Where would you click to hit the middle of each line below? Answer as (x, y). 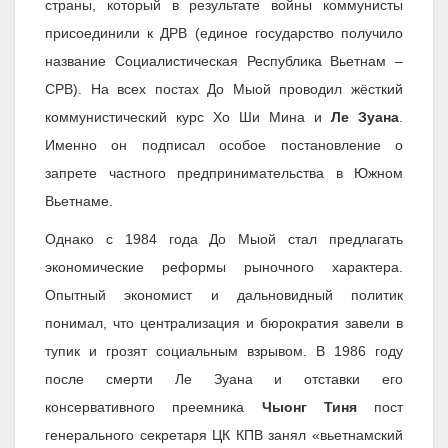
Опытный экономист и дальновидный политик (224, 295)
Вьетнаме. (79, 201)
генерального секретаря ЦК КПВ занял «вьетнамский (224, 435)
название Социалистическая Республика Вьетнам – (224, 61)
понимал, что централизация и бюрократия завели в (224, 323)
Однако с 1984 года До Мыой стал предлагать (224, 239)
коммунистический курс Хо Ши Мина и (188, 117)
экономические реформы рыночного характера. (224, 267)
